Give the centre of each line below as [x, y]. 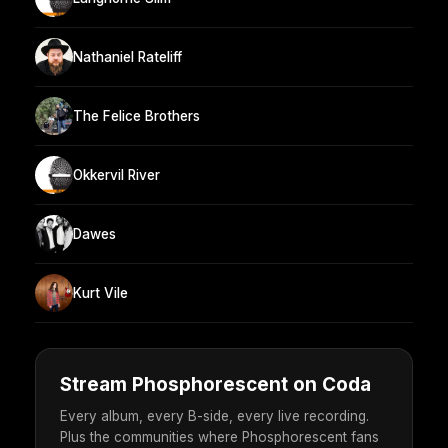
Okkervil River [116, 174]
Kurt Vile [100, 292]
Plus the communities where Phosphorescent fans [219, 437]
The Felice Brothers [136, 115]
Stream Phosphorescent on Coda [215, 385]
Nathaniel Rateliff [127, 56]
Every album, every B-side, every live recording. [214, 416]
